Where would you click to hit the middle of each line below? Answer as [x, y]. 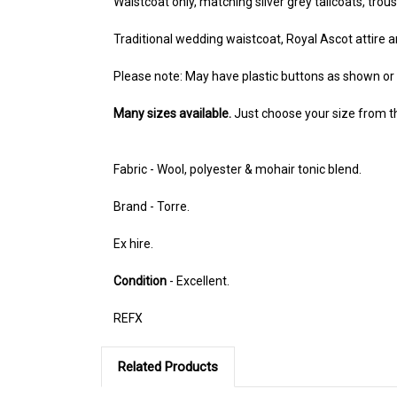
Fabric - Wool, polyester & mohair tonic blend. [237, 169]
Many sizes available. [172, 113]
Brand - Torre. [152, 206]
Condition [140, 280]
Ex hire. [133, 243]
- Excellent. [198, 280]
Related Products [167, 366]
